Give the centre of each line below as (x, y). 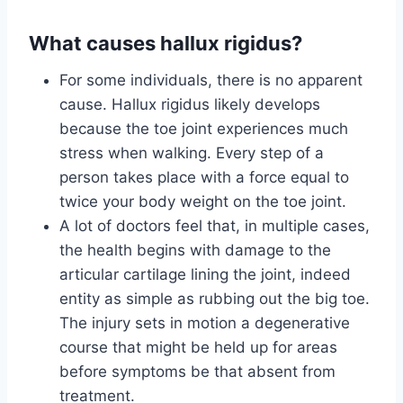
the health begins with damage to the (195, 251)
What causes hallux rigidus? (166, 44)
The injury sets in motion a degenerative (205, 323)
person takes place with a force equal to (204, 178)
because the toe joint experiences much (204, 129)
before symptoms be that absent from (197, 372)
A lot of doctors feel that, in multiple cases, (215, 226)
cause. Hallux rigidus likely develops (190, 105)
